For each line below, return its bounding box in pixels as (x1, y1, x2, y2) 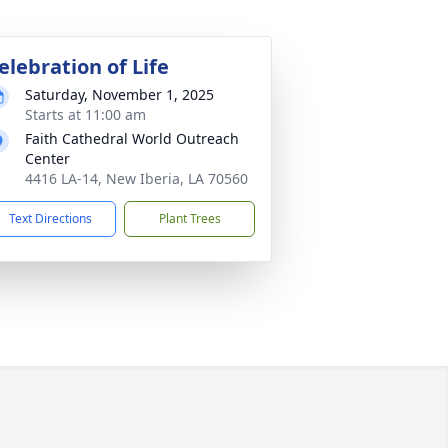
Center (25, 149, 70, 168)
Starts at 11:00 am (25, 105, 146, 124)
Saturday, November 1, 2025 (25, 85, 214, 104)
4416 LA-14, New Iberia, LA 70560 (25, 169, 248, 188)
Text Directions (9, 210, 92, 227)
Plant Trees (158, 210, 221, 227)
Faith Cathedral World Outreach (25, 129, 239, 148)
